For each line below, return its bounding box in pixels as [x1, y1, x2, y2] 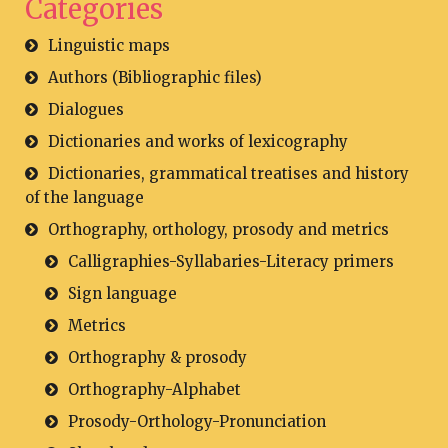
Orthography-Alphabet [68, 380, 241, 399]
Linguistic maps [48, 36, 170, 55]
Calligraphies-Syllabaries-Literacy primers [68, 252, 394, 271]
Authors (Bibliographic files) [48, 68, 262, 87]
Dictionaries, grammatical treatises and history [48, 164, 409, 183]
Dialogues [48, 100, 124, 119]
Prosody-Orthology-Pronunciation [68, 412, 326, 431]
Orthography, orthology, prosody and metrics [48, 220, 389, 239]
